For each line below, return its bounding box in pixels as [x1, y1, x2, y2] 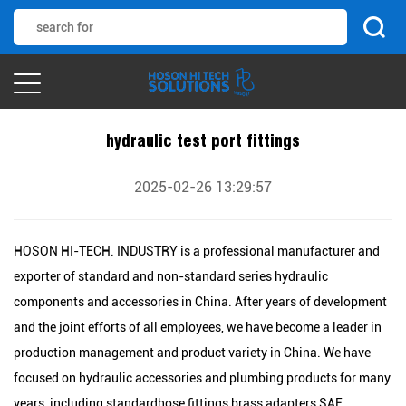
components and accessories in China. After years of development [14, 295, 387, 309]
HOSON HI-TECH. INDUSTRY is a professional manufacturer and [14, 244, 380, 258]
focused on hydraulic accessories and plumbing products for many [14, 371, 391, 385]
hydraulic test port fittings [106, 131, 300, 150]
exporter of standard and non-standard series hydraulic [14, 269, 328, 284]
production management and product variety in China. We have [14, 345, 371, 360]
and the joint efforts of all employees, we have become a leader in [14, 320, 382, 334]
